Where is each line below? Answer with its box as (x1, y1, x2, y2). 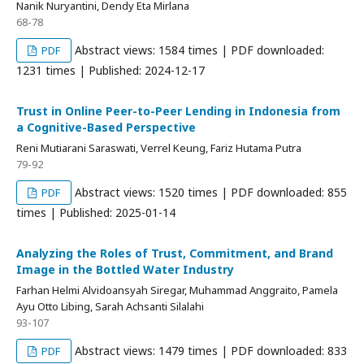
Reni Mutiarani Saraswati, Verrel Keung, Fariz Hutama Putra (16, 141, 301, 156)
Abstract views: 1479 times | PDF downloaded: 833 (71, 343, 348, 359)
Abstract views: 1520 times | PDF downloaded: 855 (71, 184, 348, 201)
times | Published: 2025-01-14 (16, 205, 175, 221)
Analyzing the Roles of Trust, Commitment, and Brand (16, 245, 333, 262)
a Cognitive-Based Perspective (16, 119, 196, 136)
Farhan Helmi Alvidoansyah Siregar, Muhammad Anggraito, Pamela (16, 283, 338, 298)
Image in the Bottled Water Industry (16, 262, 234, 278)
